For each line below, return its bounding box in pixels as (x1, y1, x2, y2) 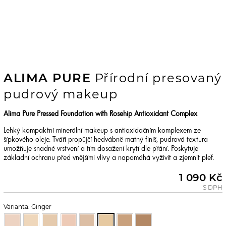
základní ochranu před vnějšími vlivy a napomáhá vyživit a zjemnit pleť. (4, 155, 214, 162)
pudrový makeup (4, 87, 118, 102)
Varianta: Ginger (4, 202, 51, 210)
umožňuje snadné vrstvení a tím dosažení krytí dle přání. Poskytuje (4, 146, 198, 153)
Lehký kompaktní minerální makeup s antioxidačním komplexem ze (4, 128, 201, 135)
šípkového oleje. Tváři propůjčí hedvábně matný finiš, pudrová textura (4, 137, 208, 144)
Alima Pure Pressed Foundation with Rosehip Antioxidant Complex (4, 111, 197, 119)
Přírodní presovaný (91, 71, 222, 86)
